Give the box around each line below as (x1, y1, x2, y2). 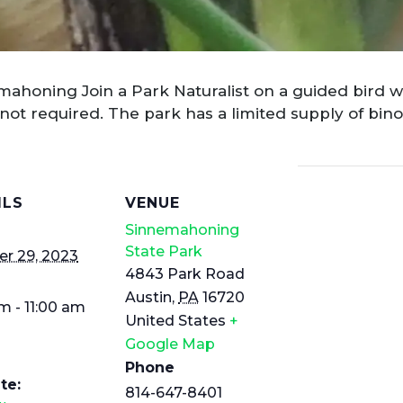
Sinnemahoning (125, 221, 239, 239)
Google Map (125, 336, 215, 354)
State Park (125, 243, 202, 261)
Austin (125, 289, 172, 307)
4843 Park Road (125, 265, 245, 283)
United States (125, 312, 226, 330)
